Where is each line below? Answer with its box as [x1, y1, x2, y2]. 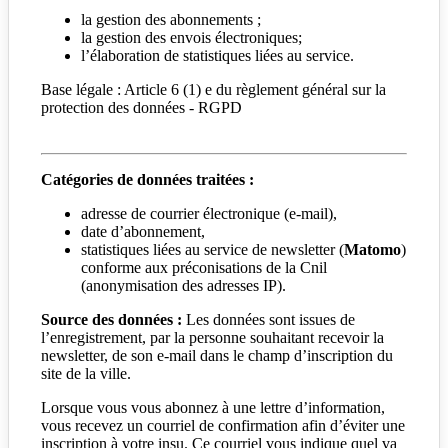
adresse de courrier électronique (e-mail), [81, 204, 337, 222]
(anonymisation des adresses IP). [81, 276, 286, 294]
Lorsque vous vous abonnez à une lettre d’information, [41, 398, 385, 416]
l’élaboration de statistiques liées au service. [81, 46, 354, 64]
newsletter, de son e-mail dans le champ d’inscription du [41, 346, 393, 364]
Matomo [344, 240, 401, 258]
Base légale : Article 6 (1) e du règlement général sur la [41, 80, 386, 98]
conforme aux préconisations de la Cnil [81, 258, 327, 276]
